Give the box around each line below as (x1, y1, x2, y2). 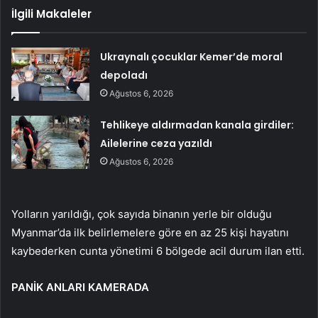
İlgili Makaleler (11, 6, 92, 22)
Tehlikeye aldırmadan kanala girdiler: (100, 118, 295, 133)
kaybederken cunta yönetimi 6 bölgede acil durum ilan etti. (11, 244, 305, 258)
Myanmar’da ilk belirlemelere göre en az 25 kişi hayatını (11, 226, 289, 240)
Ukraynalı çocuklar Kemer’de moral (100, 50, 283, 65)
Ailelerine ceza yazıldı (100, 136, 213, 151)
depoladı (100, 68, 148, 83)
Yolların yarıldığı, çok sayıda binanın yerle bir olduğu (11, 207, 272, 221)
